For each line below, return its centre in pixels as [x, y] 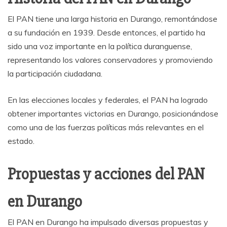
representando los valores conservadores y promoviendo [110, 60]
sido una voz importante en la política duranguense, [100, 46]
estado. [21, 141]
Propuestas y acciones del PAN [106, 174]
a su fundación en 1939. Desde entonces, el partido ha [106, 33]
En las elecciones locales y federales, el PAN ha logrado [108, 100]
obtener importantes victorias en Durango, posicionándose [113, 114]
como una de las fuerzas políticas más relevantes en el [106, 127]
